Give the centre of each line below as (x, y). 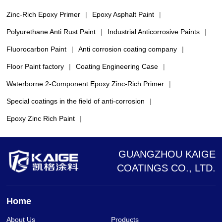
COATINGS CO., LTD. (166, 168)
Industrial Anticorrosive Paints (154, 31)
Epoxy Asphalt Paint (123, 14)
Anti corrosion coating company (128, 49)
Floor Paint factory (35, 66)
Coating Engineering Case (117, 66)
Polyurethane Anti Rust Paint (51, 31)
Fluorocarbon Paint (37, 49)
